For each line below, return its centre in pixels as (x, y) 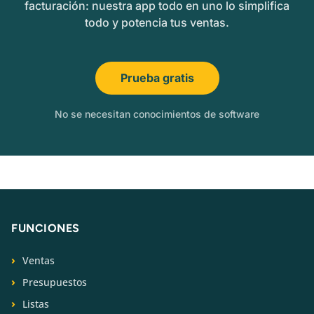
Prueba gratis (157, 78)
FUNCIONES (46, 228)
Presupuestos (55, 282)
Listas (36, 304)
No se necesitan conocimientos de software (157, 114)
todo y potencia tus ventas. (157, 23)
